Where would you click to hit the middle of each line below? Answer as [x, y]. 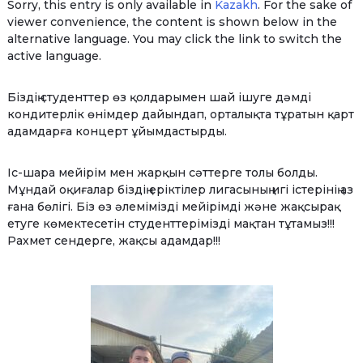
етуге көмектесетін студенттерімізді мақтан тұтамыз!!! [171, 224]
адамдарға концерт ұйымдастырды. [117, 131]
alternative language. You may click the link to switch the [175, 39]
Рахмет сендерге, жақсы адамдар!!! [114, 241]
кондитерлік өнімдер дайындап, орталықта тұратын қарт [181, 114]
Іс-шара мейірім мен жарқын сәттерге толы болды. [162, 173]
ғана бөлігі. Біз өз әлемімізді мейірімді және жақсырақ [174, 207]
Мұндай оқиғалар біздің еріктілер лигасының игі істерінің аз [180, 190]
